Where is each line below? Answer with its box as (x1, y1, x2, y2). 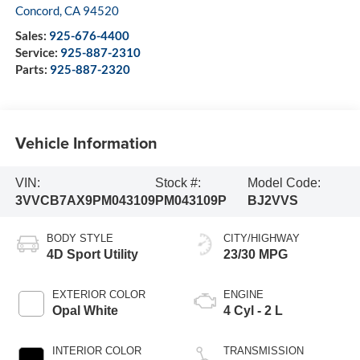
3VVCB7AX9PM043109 (14, 193, 155, 207)
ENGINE (223, 288, 264, 301)
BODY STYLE (46, 232, 113, 245)
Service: (14, 45, 60, 60)
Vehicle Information (14, 130, 157, 154)
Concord (14, 3, 59, 18)
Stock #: (154, 175, 201, 190)
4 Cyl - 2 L (223, 304, 283, 318)
